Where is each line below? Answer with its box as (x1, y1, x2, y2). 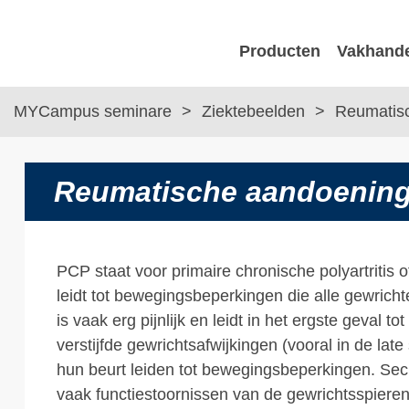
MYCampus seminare (14, 102, 176, 121)
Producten (239, 42, 321, 61)
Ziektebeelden (202, 102, 309, 121)
